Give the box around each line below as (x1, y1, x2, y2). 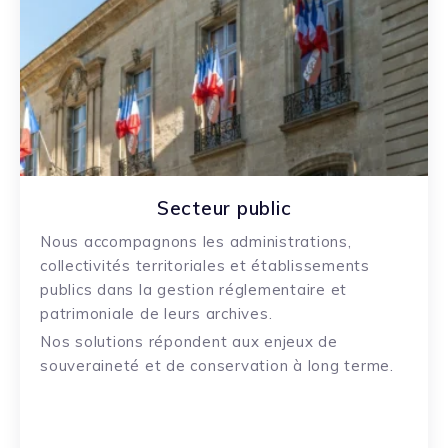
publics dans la (40, 280, 157, 300)
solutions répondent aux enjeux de (70, 332, 338, 352)
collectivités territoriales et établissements (40, 256, 370, 276)
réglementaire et (219, 280, 347, 300)
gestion (157, 280, 219, 300)
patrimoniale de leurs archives (40, 304, 269, 324)
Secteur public (156, 196, 292, 221)
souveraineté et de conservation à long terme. (40, 356, 394, 376)
